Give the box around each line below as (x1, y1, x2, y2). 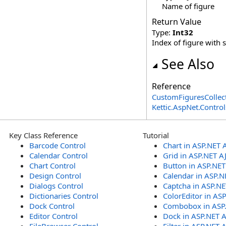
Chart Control (29, 160, 76, 171)
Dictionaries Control (29, 191, 98, 201)
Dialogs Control (29, 181, 83, 191)
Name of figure (162, 1, 214, 11)
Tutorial (143, 130, 169, 140)
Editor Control (29, 211, 78, 221)
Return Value (152, 16, 201, 27)
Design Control (29, 171, 81, 181)
